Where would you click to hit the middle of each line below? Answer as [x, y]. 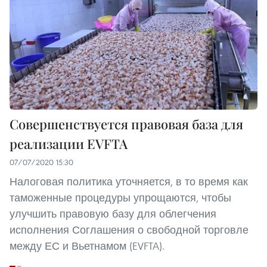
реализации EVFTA [69, 144]
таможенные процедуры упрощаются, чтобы [120, 198]
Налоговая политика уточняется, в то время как [129, 182]
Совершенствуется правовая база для [126, 124]
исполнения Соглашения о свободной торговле [129, 230]
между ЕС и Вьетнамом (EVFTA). [87, 246]
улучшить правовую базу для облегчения [113, 214]
